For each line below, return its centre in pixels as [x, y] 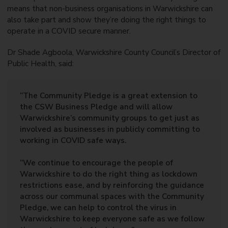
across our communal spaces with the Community [112, 197]
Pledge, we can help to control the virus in [98, 208]
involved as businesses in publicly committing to [110, 130]
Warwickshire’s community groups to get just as [110, 118]
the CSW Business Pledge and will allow [96, 107]
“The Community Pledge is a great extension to [109, 96]
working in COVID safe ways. [73, 141]
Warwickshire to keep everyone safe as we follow [112, 219]
